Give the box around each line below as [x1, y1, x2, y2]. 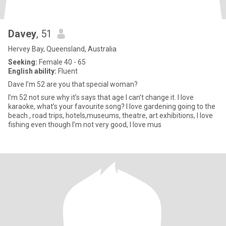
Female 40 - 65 [37, 58, 86, 66]
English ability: [8, 67, 56, 75]
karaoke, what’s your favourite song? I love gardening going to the [8, 102, 215, 110]
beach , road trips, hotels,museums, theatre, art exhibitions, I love [8, 111, 213, 120]
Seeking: [8, 58, 37, 66]
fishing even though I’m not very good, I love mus [8, 121, 161, 129]
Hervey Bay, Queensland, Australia [8, 45, 117, 53]
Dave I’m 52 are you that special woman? [8, 80, 138, 88]
